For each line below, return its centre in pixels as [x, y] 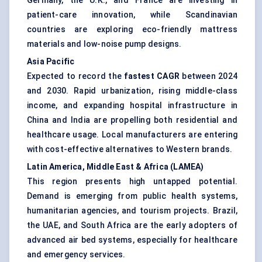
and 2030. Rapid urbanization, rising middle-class [132, 91]
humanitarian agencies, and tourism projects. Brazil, [132, 211]
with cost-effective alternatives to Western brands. [130, 149]
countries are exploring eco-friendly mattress [132, 30]
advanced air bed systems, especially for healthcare [132, 240]
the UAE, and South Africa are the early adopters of [132, 225]
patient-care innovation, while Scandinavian [132, 15]
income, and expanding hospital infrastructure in [132, 106]
